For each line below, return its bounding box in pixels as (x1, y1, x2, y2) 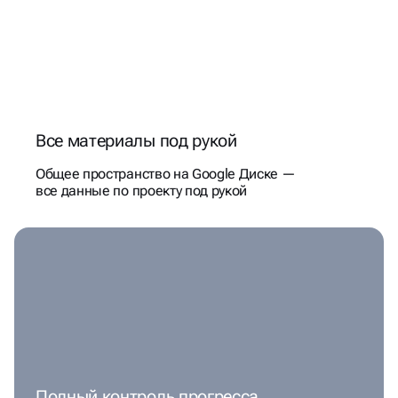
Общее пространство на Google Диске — (36, 165, 296, 183)
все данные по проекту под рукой (36, 182, 248, 200)
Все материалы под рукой (36, 130, 237, 152)
